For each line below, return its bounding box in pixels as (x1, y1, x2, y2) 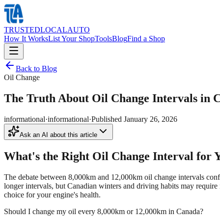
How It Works (4, 34, 48, 43)
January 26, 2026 (124, 114, 177, 123)
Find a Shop (127, 34, 165, 43)
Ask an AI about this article (20, 131, 97, 138)
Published (91, 114, 124, 123)
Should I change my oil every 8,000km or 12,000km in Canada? (4, 207, 203, 216)
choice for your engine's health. (4, 190, 101, 199)
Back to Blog (16, 64, 57, 73)
